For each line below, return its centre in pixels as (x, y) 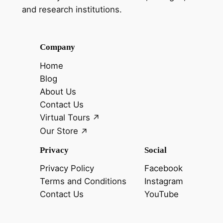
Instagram (164, 181)
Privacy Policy (67, 168)
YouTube (162, 194)
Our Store (59, 131)
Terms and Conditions (83, 181)
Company (57, 47)
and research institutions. (72, 9)
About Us (58, 91)
